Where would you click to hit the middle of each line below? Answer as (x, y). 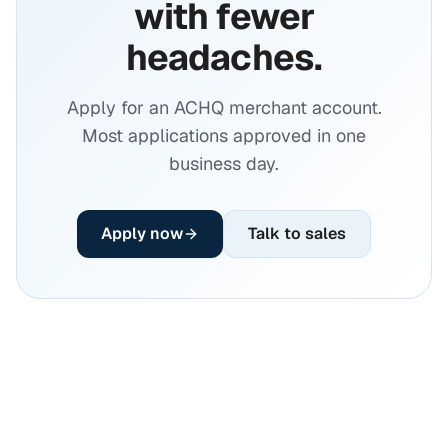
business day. (224, 163)
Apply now (142, 233)
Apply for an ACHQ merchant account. (224, 107)
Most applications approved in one (224, 135)
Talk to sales (297, 233)
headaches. (223, 57)
